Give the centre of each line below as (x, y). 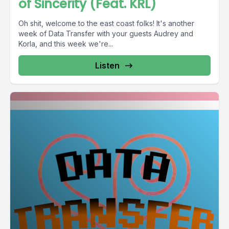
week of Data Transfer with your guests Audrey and (106, 33)
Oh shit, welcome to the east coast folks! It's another (106, 23)
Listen (107, 65)
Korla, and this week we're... (66, 44)
